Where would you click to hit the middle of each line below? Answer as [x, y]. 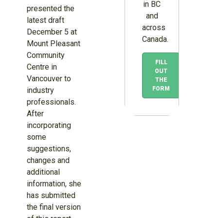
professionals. [51, 102]
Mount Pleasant [53, 44]
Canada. [155, 39]
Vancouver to [49, 79]
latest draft [45, 20]
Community [45, 55]
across [154, 28]
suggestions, [49, 149]
